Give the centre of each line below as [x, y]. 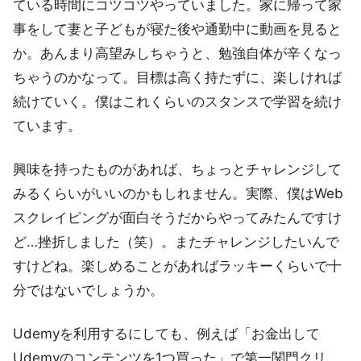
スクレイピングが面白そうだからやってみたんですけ [177, 218]
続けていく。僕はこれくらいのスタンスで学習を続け [177, 102]
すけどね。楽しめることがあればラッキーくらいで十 [177, 266]
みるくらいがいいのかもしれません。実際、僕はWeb [178, 194]
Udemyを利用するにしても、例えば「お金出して [166, 334]
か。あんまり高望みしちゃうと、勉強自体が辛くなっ [177, 54]
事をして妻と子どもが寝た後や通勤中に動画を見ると [177, 29]
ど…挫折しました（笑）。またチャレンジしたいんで [176, 242]
